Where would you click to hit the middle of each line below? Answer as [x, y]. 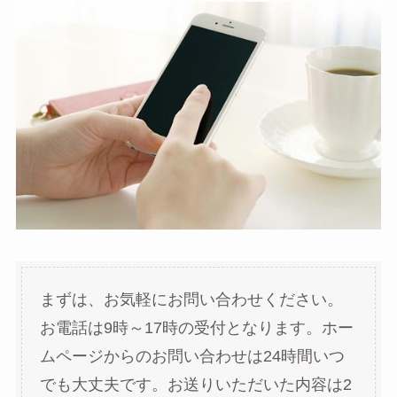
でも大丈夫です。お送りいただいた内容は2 [195, 384]
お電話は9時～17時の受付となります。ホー [196, 327]
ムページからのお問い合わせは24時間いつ [192, 356]
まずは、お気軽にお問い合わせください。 [191, 299]
